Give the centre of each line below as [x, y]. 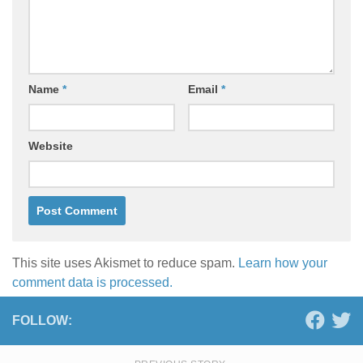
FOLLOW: [42, 321]
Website [51, 146]
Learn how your [283, 263]
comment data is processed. [92, 283]
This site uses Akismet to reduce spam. [125, 263]
